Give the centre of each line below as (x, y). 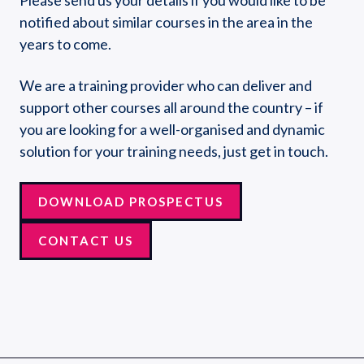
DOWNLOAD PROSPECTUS (131, 201)
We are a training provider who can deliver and (166, 85)
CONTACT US (86, 240)
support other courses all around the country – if (171, 107)
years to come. (65, 43)
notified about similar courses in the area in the (166, 22)
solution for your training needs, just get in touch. (174, 151)
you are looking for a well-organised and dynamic (172, 129)
